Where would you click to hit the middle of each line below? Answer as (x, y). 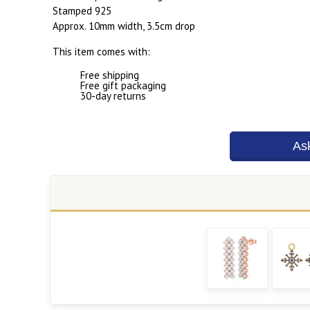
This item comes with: (101, 52)
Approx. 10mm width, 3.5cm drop (124, 26)
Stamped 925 (82, 11)
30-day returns (113, 96)
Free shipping (110, 75)
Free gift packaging (123, 86)
